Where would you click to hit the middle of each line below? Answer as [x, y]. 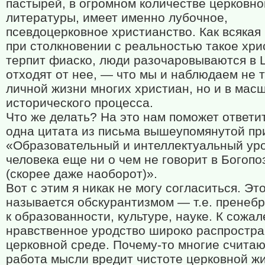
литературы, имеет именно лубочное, [117, 18]
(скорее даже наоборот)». [82, 174]
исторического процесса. [80, 103]
